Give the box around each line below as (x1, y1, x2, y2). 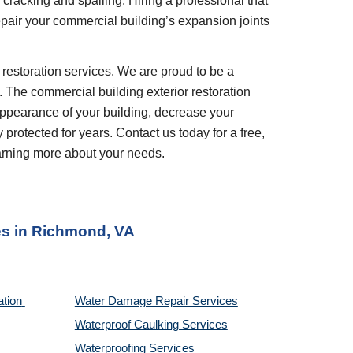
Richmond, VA (31, 223, 135, 240)
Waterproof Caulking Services (74, 318, 228, 331)
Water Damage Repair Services (74, 295, 238, 307)
